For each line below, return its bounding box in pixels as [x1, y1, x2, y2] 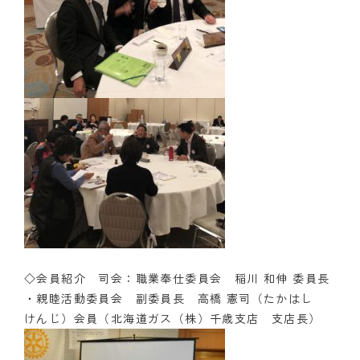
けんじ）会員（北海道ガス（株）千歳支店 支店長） [24, 309, 321, 326]
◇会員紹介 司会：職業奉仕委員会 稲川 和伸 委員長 [24, 269, 330, 286]
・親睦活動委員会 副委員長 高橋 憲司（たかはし [24, 289, 325, 306]
